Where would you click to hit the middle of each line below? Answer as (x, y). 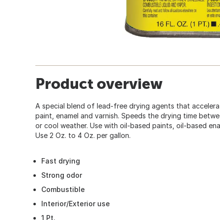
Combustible (63, 189)
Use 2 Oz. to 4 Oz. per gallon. (83, 135)
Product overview (99, 83)
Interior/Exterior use (76, 203)
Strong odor (62, 175)
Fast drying (61, 161)
